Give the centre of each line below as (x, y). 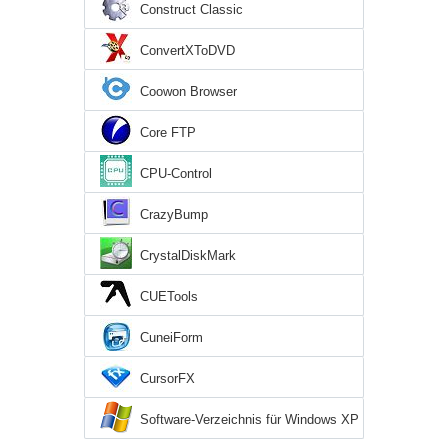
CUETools (169, 296)
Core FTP (168, 132)
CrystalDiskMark (188, 255)
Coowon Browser (188, 91)
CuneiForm (171, 337)
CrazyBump (174, 214)
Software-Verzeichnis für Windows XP (249, 419)
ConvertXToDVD (187, 50)
